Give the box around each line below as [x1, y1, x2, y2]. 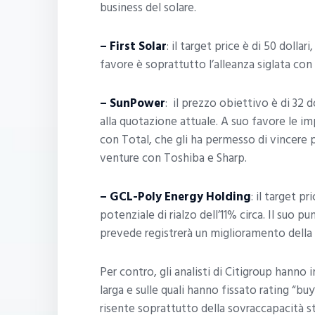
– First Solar [100, 37, 167, 57]
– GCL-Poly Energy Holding [100, 186, 251, 207]
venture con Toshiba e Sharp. [100, 148, 247, 168]
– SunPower [100, 93, 165, 113]
